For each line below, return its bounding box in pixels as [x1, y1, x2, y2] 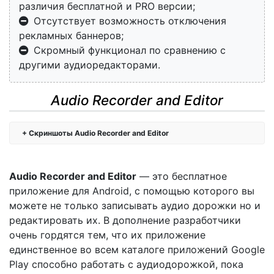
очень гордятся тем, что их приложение [9, 229, 206, 242]
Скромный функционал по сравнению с [34, 44, 226, 57]
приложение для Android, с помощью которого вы [9, 185, 254, 198]
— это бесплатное [136, 170, 227, 183]
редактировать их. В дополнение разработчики [9, 214, 241, 227]
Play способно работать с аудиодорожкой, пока [9, 258, 243, 271]
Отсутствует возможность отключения [34, 15, 226, 28]
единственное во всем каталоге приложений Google [9, 243, 265, 256]
